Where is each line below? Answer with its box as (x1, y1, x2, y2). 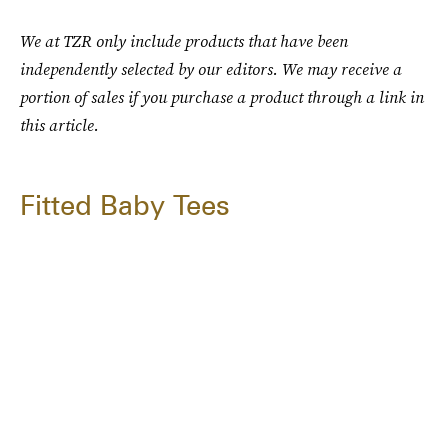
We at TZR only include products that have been (20, 30, 348, 52)
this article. (20, 114, 99, 136)
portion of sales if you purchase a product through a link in (20, 86, 424, 108)
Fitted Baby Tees (20, 188, 230, 222)
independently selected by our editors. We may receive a (20, 58, 402, 80)
